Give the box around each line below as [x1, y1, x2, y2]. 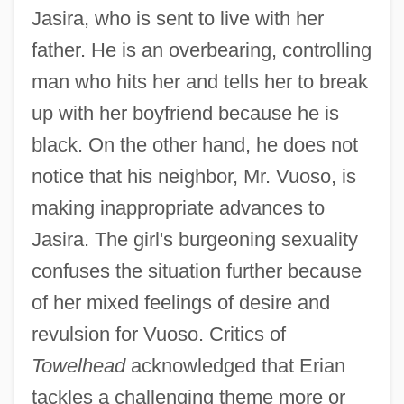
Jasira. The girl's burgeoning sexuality [31, 227, 358, 251]
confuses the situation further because [31, 259, 362, 282]
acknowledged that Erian [124, 353, 345, 377]
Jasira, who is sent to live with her [31, 6, 324, 30]
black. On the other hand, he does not [31, 133, 358, 156]
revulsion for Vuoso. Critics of [31, 322, 286, 345]
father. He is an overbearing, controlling [31, 38, 372, 61]
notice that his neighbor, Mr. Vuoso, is [31, 164, 356, 188]
